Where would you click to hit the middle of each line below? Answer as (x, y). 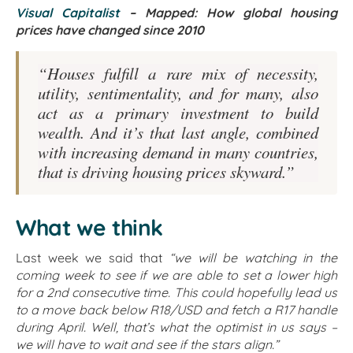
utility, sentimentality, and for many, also (178, 93)
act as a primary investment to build (178, 113)
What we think (89, 228)
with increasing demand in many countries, (178, 152)
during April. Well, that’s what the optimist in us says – (176, 327)
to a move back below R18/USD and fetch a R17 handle (176, 309)
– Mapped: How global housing (229, 13)
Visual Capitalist (68, 13)
